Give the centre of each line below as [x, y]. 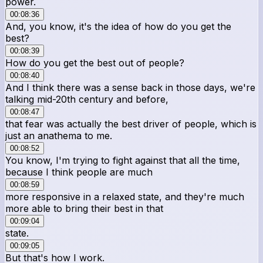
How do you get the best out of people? [95, 63]
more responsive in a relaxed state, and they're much [125, 196]
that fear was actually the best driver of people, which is [131, 124]
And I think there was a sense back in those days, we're [130, 87]
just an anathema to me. [59, 135]
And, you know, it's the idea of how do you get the [118, 26]
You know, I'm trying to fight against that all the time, [123, 160]
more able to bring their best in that [84, 208]
